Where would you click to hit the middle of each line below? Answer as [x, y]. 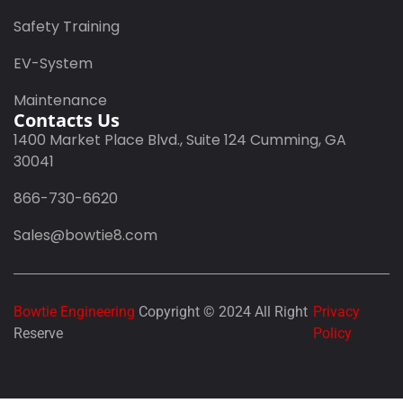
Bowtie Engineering [74, 311]
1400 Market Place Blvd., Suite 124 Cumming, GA [180, 139]
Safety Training [67, 26]
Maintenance [60, 100]
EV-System [53, 63]
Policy [332, 333]
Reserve [38, 333]
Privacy [336, 311]
